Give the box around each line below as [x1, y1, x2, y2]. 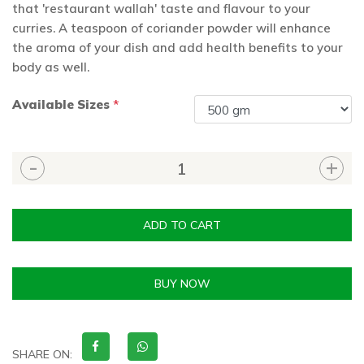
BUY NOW [154, 275, 210, 291]
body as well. [12, 58, 89, 75]
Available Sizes [12, 96, 113, 112]
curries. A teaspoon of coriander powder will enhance [12, 19, 331, 36]
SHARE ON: [12, 347, 72, 362]
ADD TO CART [143, 217, 221, 232]
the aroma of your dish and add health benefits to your [12, 39, 343, 55]
